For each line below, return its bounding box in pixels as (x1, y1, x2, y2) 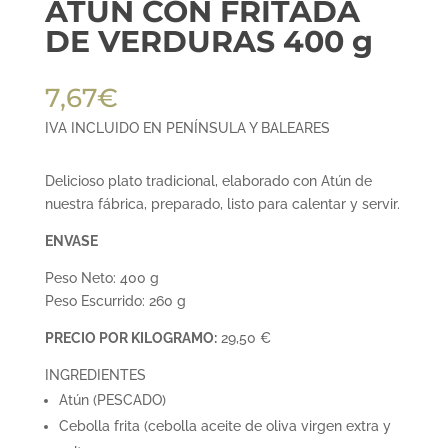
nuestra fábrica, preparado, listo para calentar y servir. (44, 196, 400, 213)
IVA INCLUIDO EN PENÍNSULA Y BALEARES (44, 120, 330, 137)
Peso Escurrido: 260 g (44, 293, 186, 310)
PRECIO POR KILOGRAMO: (44, 330, 217, 347)
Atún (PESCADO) (58, 392, 166, 409)
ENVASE (44, 233, 98, 250)
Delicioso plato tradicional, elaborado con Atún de (44, 173, 372, 190)
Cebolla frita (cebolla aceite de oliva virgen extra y (58, 418, 391, 435)
